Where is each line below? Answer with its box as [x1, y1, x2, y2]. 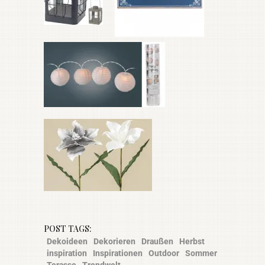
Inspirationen [93, 248, 143, 258]
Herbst [179, 237, 205, 247]
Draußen [141, 237, 173, 247]
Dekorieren [93, 237, 135, 247]
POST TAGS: [44, 222, 92, 234]
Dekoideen [47, 237, 88, 247]
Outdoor [148, 248, 179, 258]
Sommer [185, 248, 217, 258]
